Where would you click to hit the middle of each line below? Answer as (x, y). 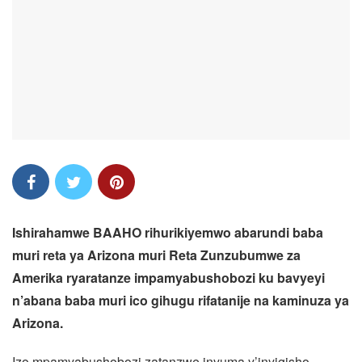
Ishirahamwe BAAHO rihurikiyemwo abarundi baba (168, 232)
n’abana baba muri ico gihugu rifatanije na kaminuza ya (181, 300)
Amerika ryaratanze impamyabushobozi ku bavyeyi (168, 278)
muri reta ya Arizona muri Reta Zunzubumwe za (156, 255)
